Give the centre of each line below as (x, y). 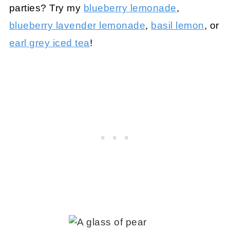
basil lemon (178, 26)
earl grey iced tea (49, 43)
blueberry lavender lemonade (77, 26)
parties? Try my (46, 8)
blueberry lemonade (130, 8)
